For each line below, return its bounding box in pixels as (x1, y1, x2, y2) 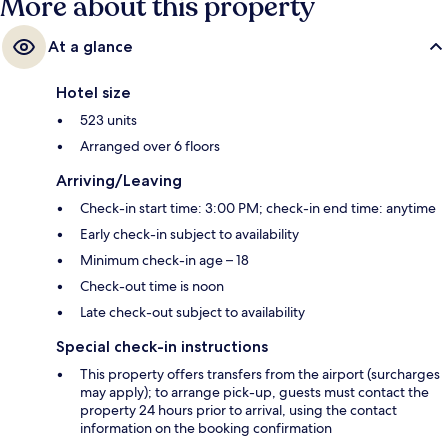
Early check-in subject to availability (80, 224, 299, 243)
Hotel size (56, 82, 131, 102)
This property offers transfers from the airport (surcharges (80, 364, 440, 383)
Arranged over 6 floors (80, 136, 220, 155)
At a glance (48, 36, 133, 56)
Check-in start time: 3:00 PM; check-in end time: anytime (80, 198, 436, 217)
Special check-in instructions (56, 336, 268, 356)
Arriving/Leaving (56, 170, 182, 190)
